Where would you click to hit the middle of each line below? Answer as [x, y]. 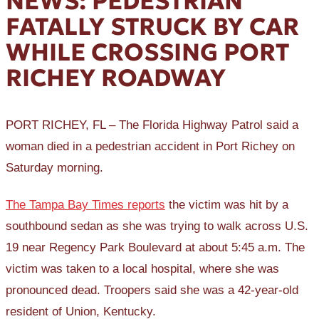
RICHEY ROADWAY [116, 78]
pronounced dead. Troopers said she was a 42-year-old [152, 290]
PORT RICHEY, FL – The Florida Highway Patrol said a [152, 125]
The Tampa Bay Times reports [85, 204]
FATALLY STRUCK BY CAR [152, 27]
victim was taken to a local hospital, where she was [142, 268]
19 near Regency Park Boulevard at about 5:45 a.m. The [155, 247]
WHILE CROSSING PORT [147, 52]
